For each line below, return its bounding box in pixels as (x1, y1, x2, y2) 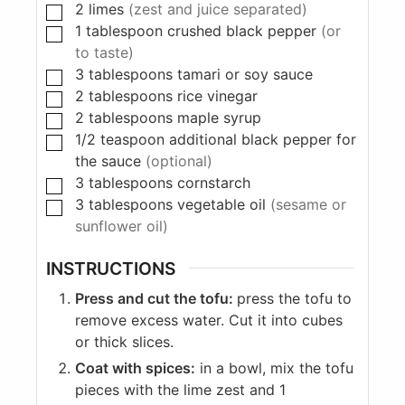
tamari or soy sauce (177, 64, 313, 83)
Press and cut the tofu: (75, 289, 237, 308)
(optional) (146, 151, 212, 170)
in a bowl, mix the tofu (195, 359, 353, 378)
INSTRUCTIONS (46, 257, 175, 279)
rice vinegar (177, 86, 258, 105)
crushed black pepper (167, 21, 316, 40)
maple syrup (177, 108, 261, 127)
